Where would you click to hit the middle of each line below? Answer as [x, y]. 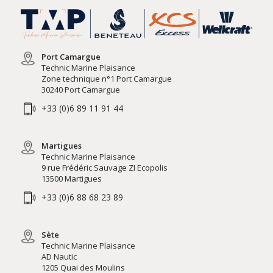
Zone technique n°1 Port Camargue [106, 79]
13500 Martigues [71, 179]
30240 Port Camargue [80, 90]
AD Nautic [59, 257]
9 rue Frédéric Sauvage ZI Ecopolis [104, 168]
